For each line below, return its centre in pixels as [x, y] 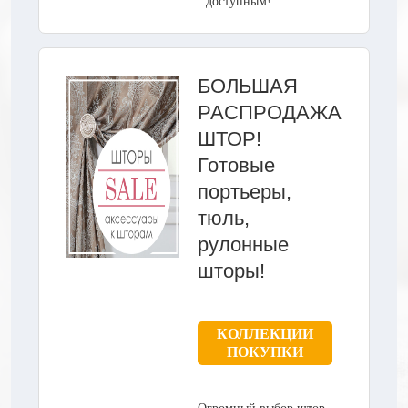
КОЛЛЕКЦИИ [265, 333]
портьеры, [245, 191]
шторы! [231, 270]
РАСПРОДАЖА [270, 112]
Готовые [236, 165]
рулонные [243, 244]
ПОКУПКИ [265, 352]
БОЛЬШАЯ [248, 86]
